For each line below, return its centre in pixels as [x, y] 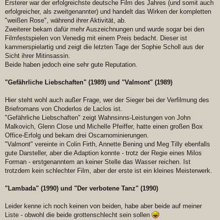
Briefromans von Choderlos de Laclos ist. [64, 109]
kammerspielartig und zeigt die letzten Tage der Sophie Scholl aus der [104, 47]
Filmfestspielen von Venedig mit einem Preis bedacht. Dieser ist [96, 38]
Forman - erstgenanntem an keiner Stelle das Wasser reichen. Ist [98, 162]
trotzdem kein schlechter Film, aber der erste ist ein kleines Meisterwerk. [109, 171]
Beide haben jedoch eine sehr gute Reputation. [71, 65]
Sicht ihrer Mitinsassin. [38, 56]
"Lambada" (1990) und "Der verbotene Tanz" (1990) [82, 189]
